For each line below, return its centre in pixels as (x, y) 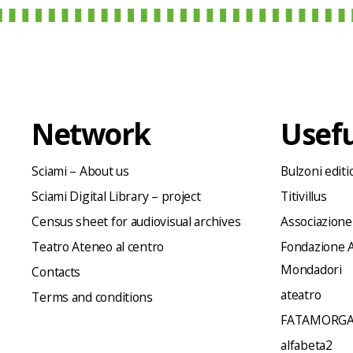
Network (91, 134)
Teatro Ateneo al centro (98, 247)
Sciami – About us (80, 171)
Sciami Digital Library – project (116, 197)
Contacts (56, 272)
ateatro (301, 295)
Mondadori (311, 270)
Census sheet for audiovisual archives (136, 222)
